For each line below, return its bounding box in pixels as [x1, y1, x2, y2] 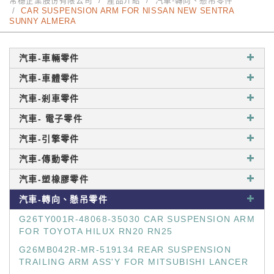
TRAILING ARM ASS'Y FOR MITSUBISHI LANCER [19, 257, 248, 267]
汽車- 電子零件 [19, 114, 83, 124]
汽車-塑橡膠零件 [19, 174, 89, 184]
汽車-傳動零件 [19, 154, 80, 164]
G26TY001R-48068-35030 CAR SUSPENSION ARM [19, 214, 255, 224]
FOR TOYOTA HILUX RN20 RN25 [19, 226, 173, 236]
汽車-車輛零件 [19, 53, 80, 63]
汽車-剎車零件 [19, 94, 80, 103]
